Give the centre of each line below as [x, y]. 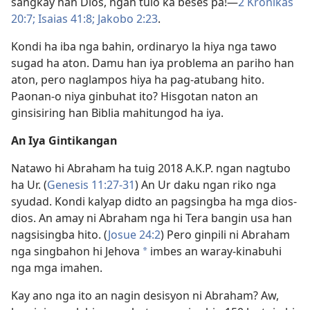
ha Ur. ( [29, 185]
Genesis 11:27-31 [91, 185]
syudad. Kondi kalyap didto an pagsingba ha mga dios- [154, 201]
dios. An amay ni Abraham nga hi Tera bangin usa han [152, 218]
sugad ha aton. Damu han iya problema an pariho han [153, 63]
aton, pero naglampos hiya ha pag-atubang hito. [138, 80]
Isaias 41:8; [65, 19]
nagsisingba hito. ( [60, 235]
